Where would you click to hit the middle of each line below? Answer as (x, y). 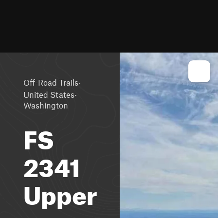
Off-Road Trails (51, 82)
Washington (46, 105)
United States (49, 94)
